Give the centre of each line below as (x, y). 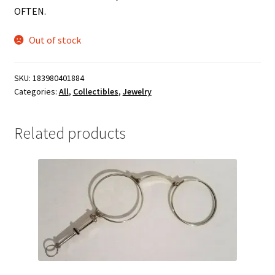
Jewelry (137, 91)
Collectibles (95, 91)
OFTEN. (30, 11)
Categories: (36, 91)
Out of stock (55, 40)
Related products (70, 133)
